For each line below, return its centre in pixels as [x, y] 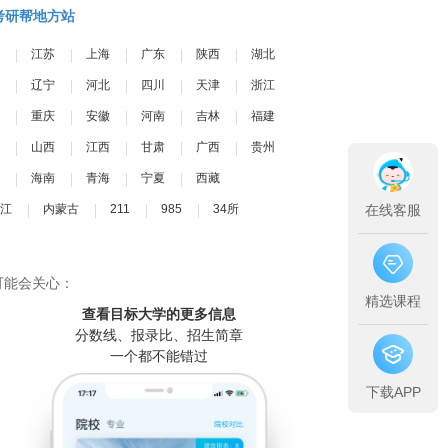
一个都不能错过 [158, 356]
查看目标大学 [123, 314]
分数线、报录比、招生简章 [158, 335]
